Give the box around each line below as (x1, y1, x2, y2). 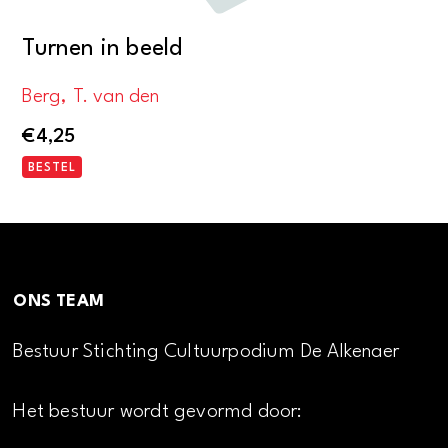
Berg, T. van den (22, 87, 160, 108)
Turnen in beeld (22, 36, 183, 61)
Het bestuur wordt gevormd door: (13, 402, 303, 423)
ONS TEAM (13, 292, 105, 310)
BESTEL (28, 161, 77, 174)
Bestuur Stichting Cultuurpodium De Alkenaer (13, 341, 400, 362)
